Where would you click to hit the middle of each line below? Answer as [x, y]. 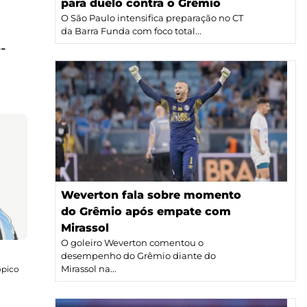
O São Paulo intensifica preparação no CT [152, 18]
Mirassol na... [89, 269]
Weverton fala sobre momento [151, 195]
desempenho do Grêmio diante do [138, 256]
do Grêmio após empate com [146, 212]
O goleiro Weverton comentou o [132, 243]
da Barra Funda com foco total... [131, 31]
